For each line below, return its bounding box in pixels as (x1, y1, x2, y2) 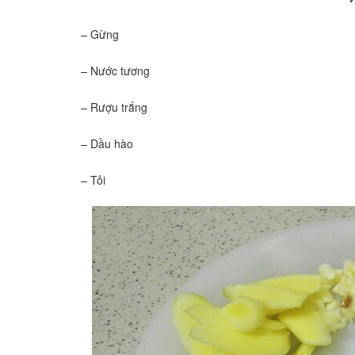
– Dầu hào (81, 135, 133, 151)
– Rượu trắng (81, 98, 147, 115)
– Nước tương (81, 62, 150, 78)
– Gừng (81, 25, 119, 42)
